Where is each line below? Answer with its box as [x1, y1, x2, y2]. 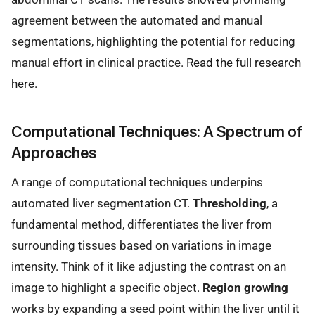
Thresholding [193, 195, 266, 210]
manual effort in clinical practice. [11, 56, 186, 70]
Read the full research [186, 56, 301, 70]
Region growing [202, 280, 288, 295]
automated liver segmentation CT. [11, 195, 193, 210]
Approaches [11, 143, 96, 162]
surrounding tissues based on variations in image [11, 238, 271, 252]
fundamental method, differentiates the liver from [11, 217, 272, 231]
